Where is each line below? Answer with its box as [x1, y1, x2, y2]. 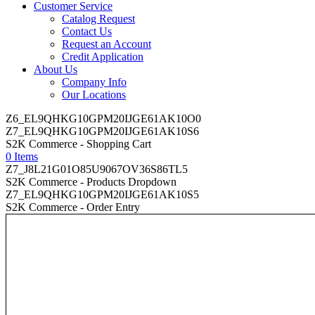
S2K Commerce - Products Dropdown [6, 176, 176, 188]
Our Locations [62, 89, 126, 101]
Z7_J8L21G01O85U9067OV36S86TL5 [6, 163, 188, 175]
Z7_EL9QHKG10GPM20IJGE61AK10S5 [6, 188, 199, 200]
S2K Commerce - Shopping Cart [6, 138, 151, 150]
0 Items [6, 150, 38, 162]
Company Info [62, 76, 127, 88]
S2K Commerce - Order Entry [6, 201, 140, 213]
